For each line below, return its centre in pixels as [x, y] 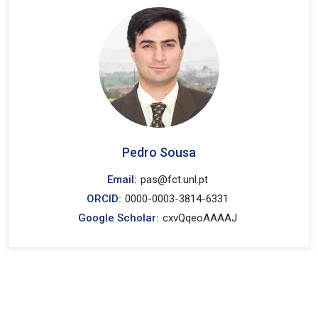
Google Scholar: [119, 218]
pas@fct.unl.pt [175, 180]
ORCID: [104, 199]
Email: [122, 180]
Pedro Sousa [159, 152]
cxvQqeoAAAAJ [200, 218]
